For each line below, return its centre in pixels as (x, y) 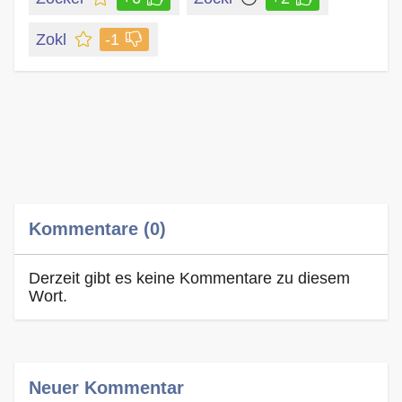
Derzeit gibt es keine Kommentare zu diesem (189, 278)
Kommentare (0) (97, 228)
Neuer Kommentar (106, 387)
